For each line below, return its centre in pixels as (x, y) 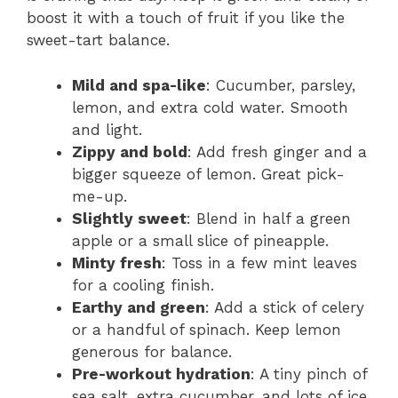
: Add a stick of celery (285, 307)
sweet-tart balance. (98, 40)
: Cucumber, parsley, (281, 85)
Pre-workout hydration (161, 374)
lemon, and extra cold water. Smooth (210, 107)
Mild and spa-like (139, 85)
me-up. (99, 196)
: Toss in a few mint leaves (259, 263)
